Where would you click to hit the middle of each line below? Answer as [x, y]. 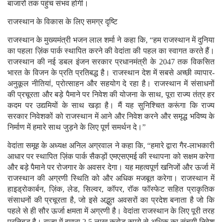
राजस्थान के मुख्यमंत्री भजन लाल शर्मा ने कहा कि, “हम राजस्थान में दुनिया [111, 40]
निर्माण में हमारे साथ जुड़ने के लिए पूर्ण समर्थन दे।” [77, 127]
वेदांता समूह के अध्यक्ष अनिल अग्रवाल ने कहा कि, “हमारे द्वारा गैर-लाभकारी [111, 145]
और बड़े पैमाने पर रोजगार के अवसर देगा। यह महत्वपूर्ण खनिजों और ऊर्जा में [111, 167]
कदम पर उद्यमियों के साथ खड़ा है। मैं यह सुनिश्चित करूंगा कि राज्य [111, 105]
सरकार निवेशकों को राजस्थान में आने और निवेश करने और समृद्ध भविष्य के [111, 116]
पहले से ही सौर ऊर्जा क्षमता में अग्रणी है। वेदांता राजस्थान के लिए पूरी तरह [111, 211]
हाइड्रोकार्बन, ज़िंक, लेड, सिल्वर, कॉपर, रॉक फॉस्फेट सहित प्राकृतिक [111, 189]
